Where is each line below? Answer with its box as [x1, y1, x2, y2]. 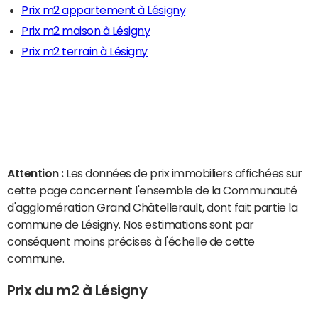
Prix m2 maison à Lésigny [21, 25, 150, 36]
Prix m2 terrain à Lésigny [21, 45, 148, 57]
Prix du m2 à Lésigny [7, 283, 148, 297]
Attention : [7, 168, 67, 179]
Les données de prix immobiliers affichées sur [66, 168, 302, 179]
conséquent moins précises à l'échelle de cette [7, 236, 255, 247]
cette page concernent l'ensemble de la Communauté [7, 185, 297, 196]
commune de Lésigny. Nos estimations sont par [7, 219, 254, 230]
